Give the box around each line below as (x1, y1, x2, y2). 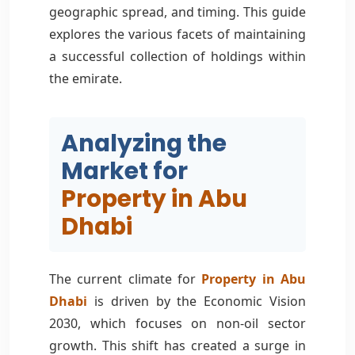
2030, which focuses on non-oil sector (49, 314, 306, 332)
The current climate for (49, 269, 202, 288)
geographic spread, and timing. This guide (49, 2, 306, 21)
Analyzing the (61, 126, 227, 159)
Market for (61, 154, 188, 187)
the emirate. (49, 69, 122, 87)
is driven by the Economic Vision (87, 292, 306, 310)
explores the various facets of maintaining (49, 25, 306, 43)
